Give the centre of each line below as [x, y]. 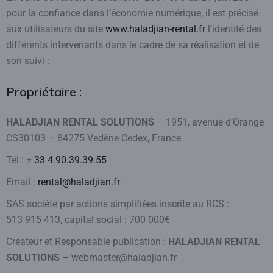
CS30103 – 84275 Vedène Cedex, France [94, 138]
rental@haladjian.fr [79, 182]
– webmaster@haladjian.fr [118, 257]
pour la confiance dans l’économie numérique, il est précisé [132, 13]
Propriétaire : [44, 92]
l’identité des [233, 29]
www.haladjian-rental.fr [155, 29]
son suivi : [28, 61]
